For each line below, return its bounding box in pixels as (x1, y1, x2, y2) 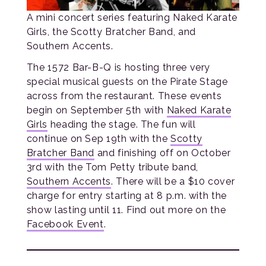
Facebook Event (26, 218, 104, 230)
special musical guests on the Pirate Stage (26, 76, 228, 88)
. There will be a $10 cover (111, 176, 235, 188)
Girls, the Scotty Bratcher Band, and (26, 26, 196, 38)
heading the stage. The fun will (47, 119, 196, 131)
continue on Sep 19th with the (26, 133, 170, 145)
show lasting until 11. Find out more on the (26, 204, 226, 216)
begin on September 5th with (26, 104, 167, 116)
